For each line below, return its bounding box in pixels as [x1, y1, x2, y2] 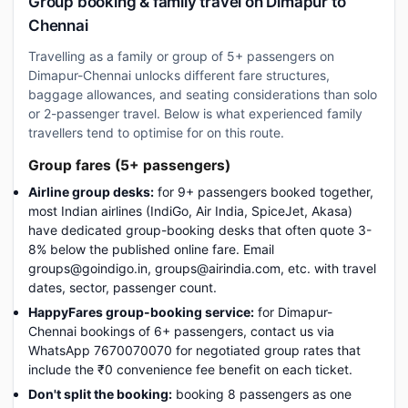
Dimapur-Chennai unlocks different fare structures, [28, 67, 330, 83]
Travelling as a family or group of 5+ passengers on [28, 48, 334, 64]
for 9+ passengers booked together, [154, 184, 373, 199]
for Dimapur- [254, 304, 332, 320]
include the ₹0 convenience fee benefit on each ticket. [28, 362, 352, 377]
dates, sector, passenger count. [28, 280, 217, 295]
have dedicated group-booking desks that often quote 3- [28, 222, 372, 238]
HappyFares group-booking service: [28, 304, 254, 320]
